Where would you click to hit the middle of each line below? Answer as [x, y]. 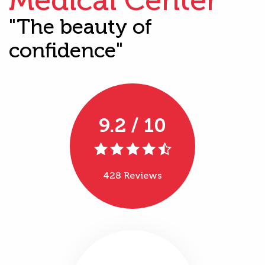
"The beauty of [80, 26]
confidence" [66, 50]
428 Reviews [132, 175]
